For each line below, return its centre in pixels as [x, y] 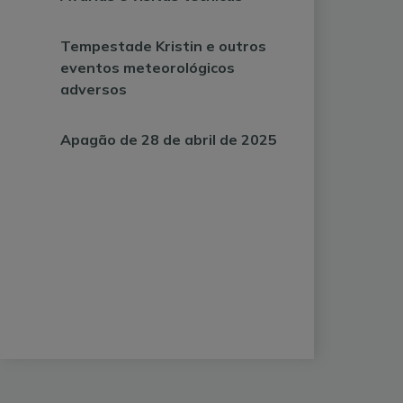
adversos [94, 89]
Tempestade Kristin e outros [164, 46]
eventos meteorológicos [148, 67]
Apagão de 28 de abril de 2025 [169, 139]
